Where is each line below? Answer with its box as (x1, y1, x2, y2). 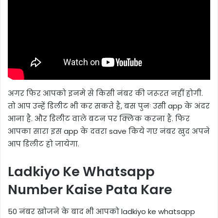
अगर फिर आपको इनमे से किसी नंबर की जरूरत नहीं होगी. (8, 88, 203, 99)
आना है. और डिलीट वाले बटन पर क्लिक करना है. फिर (8, 113, 190, 124)
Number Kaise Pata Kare (8, 181, 172, 199)
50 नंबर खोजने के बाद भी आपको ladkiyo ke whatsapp (8, 206, 195, 217)
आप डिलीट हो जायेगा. (8, 139, 79, 149)
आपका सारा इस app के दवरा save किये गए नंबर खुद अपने (8, 126, 210, 137)
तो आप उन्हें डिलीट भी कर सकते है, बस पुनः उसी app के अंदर (8, 101, 210, 111)
